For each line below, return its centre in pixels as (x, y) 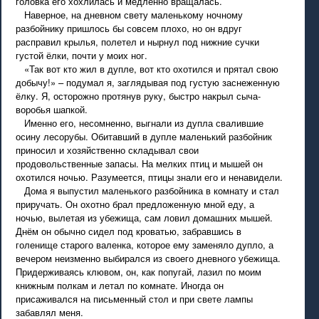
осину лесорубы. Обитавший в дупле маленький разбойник (144, 136)
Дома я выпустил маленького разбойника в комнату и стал (148, 190)
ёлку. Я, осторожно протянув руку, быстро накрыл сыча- (138, 96)
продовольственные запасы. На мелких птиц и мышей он (140, 163)
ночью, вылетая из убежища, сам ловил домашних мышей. (145, 218)
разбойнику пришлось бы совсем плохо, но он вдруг (129, 28)
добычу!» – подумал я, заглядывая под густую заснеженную (148, 82)
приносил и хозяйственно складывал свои (108, 150)
